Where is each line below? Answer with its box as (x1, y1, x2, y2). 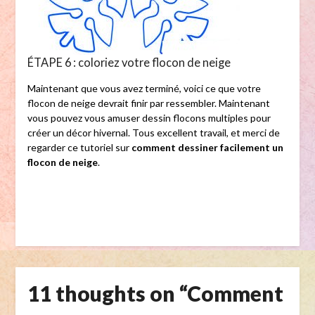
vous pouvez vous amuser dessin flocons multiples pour (27, 112, 271, 124)
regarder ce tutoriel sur (27, 141, 131, 154)
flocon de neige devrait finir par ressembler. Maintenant (27, 97, 270, 110)
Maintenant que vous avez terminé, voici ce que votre (27, 82, 261, 95)
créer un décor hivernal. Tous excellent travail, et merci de (27, 127, 280, 139)
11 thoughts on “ (27, 280, 187, 306)
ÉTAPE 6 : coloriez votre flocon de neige (27, 56, 231, 70)
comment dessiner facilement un (131, 141, 283, 154)
